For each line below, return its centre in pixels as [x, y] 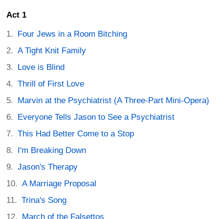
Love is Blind [41, 67]
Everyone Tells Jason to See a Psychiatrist [96, 117]
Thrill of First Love [51, 84]
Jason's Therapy [48, 167]
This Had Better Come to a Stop [76, 134]
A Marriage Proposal [59, 184]
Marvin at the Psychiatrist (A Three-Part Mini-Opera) [114, 101]
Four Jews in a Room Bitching [73, 34]
